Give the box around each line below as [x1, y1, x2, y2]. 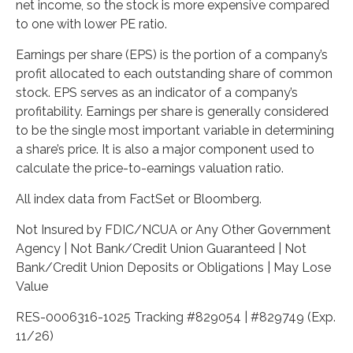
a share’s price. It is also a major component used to [16, 142, 314, 157]
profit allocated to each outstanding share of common [16, 66, 333, 81]
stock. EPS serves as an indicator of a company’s [16, 85, 298, 100]
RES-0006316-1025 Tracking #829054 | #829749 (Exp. [16, 310, 336, 325]
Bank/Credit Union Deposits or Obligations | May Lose [16, 260, 331, 275]
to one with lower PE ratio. [16, 17, 167, 32]
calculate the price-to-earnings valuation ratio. [16, 161, 284, 176]
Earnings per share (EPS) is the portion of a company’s [16, 47, 328, 62]
